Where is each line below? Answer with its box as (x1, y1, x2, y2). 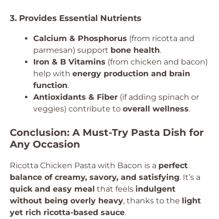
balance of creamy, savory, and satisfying (10, 173, 179, 182)
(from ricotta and (127, 34, 195, 43)
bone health (110, 45, 160, 55)
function (33, 81, 67, 90)
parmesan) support (33, 45, 110, 55)
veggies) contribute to (33, 104, 123, 113)
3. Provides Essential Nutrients (10, 13, 141, 23)
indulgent (135, 184, 175, 194)
